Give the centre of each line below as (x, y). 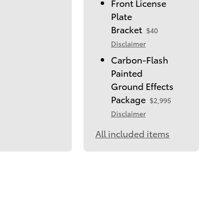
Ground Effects (142, 86)
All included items (132, 133)
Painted (127, 72)
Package (128, 99)
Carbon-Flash (139, 59)
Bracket (126, 29)
